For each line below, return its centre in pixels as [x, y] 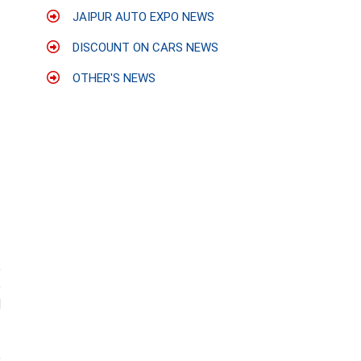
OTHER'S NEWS [112, 78]
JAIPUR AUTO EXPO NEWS [142, 17]
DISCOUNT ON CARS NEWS [144, 48]
